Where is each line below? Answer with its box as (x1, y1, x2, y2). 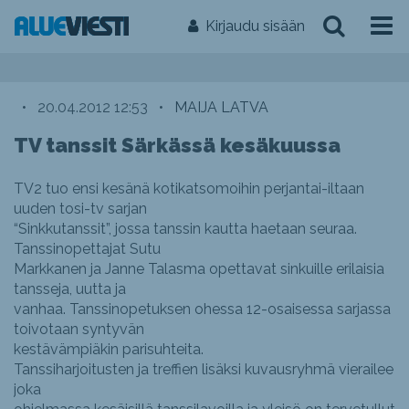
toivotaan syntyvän (14, 320, 144, 338)
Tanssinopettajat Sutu (14, 240, 161, 257)
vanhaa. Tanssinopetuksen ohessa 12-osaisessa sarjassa (14, 300, 391, 318)
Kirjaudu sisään (205, 17, 305, 35)
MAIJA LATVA (174, 99, 268, 116)
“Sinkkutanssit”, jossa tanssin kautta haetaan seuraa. (14, 220, 357, 237)
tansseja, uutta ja (14, 280, 126, 298)
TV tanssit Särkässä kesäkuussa (14, 133, 341, 157)
